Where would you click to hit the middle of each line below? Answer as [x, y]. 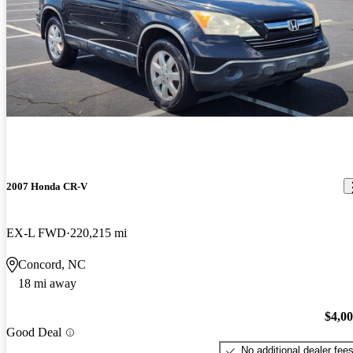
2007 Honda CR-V [47, 186]
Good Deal [34, 333]
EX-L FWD [36, 232]
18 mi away [47, 283]
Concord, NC [52, 264]
